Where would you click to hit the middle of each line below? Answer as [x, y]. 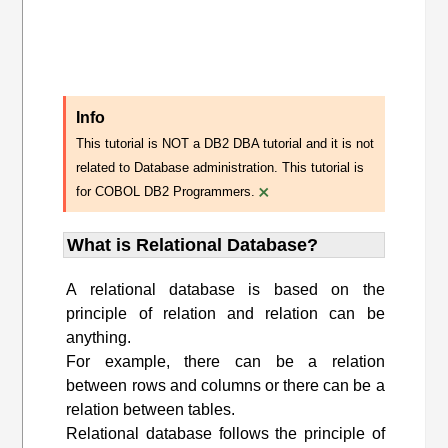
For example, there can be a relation [225, 361]
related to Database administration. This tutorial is [220, 167]
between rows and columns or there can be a [225, 385]
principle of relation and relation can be [225, 313]
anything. [99, 337]
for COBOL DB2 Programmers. [166, 191]
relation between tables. [151, 409]
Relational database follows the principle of [225, 433]
